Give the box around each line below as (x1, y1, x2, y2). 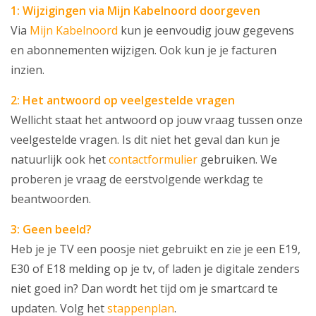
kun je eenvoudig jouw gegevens (118, 23, 294, 39)
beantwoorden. (11, 191, 91, 207)
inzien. (11, 62, 44, 78)
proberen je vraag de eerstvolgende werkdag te (11, 171, 263, 188)
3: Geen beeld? (11, 221, 92, 238)
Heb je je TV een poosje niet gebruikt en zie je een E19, (11, 241, 300, 257)
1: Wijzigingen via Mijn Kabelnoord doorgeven (11, 3, 260, 19)
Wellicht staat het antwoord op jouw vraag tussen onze (11, 112, 303, 128)
